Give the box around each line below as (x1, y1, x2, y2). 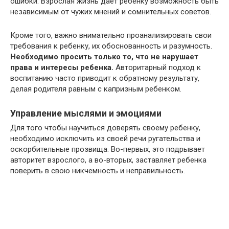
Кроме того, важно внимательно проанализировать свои (10, 31, 212, 40)
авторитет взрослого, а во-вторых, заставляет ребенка (10, 155, 207, 165)
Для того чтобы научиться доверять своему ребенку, (10, 123, 200, 132)
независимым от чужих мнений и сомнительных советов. (10, 7, 211, 16)
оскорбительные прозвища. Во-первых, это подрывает (10, 145, 205, 154)
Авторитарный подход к (113, 63, 201, 72)
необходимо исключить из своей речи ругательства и (10, 134, 200, 143)
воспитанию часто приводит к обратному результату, (10, 74, 199, 83)
